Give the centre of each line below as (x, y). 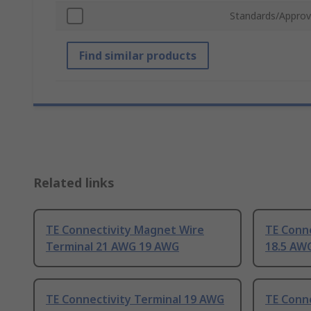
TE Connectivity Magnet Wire (125, 230)
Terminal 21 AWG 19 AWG (112, 247)
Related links (74, 183)
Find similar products (138, 56)
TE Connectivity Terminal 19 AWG (135, 300)
